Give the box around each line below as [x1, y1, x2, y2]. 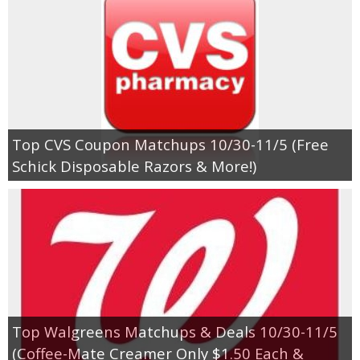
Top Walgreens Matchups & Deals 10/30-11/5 [12, 321, 337, 342]
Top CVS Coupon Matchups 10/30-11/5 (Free [12, 133, 329, 154]
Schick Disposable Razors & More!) [12, 155, 256, 176]
